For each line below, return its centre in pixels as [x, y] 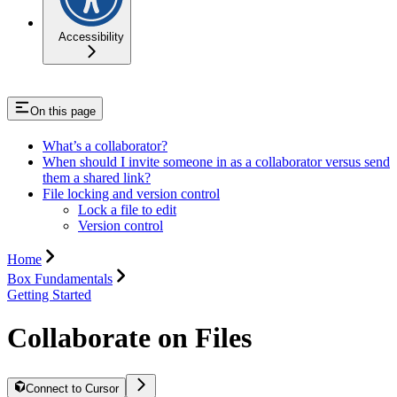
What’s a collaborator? [105, 145]
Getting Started [49, 294]
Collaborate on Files [129, 338]
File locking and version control [131, 193]
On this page [63, 111]
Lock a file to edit [127, 209]
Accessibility [91, 36]
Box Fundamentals [60, 278]
